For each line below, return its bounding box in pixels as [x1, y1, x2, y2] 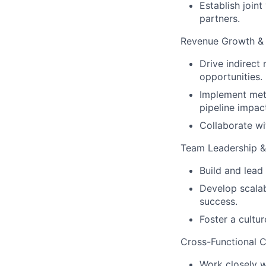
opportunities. [199, 71, 262, 83]
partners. [199, 12, 240, 24]
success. [199, 195, 237, 207]
